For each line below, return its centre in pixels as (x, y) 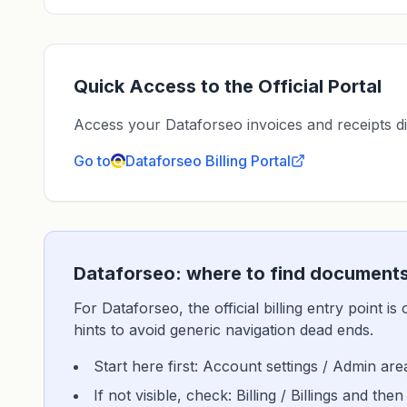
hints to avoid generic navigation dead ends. (223, 330)
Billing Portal (248, 161)
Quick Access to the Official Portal (228, 86)
